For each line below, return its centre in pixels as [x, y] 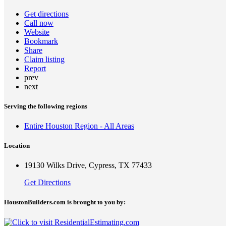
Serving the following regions [46, 106]
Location [17, 146]
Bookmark [41, 41]
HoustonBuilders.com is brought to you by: [65, 202]
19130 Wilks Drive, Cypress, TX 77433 [88, 165]
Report [35, 68]
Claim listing [44, 59]
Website [37, 32]
